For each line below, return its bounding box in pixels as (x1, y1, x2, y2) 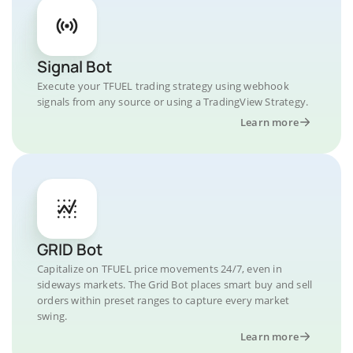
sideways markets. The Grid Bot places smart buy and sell (37, 277, 313, 292)
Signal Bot (37, 56, 112, 77)
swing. (37, 309, 68, 323)
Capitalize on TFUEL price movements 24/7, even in (37, 262, 282, 276)
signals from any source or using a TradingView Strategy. (37, 95, 309, 109)
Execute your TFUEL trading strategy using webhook (37, 79, 289, 93)
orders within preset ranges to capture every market (37, 293, 290, 307)
